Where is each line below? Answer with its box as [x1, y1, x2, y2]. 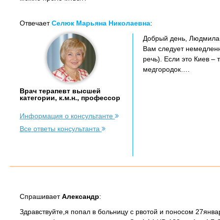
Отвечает [20, 19, 52, 27]
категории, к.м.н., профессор [20, 94, 120, 102]
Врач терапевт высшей [20, 87, 101, 95]
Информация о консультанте [20, 112, 115, 120]
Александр [62, 192, 99, 200]
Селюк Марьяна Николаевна [52, 19, 150, 27]
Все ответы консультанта [20, 125, 102, 133]
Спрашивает [20, 192, 62, 200]
